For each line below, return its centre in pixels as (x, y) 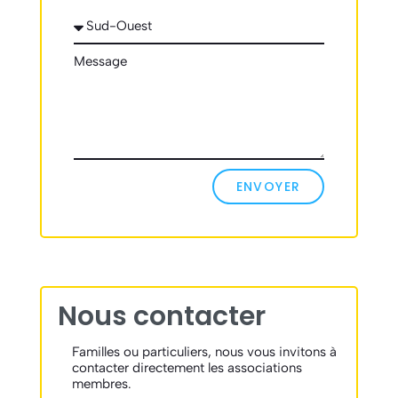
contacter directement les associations (187, 368)
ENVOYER (268, 186)
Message (100, 61)
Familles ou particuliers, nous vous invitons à (204, 352)
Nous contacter (161, 317)
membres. (101, 384)
